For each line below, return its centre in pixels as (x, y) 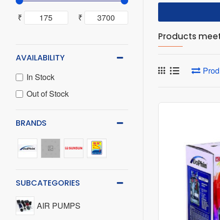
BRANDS (31, 123)
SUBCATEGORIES (48, 183)
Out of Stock (48, 94)
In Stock (41, 77)
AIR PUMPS (59, 206)
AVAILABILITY (40, 58)
